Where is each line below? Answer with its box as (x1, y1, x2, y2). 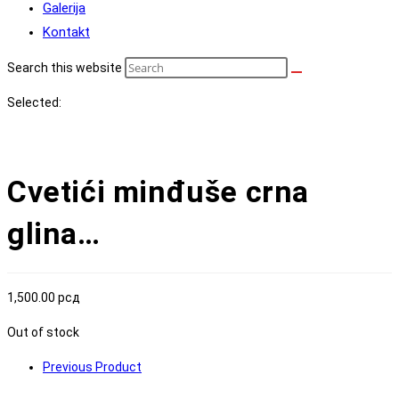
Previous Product (43, 360, 142, 374)
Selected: (7, 95, 61, 110)
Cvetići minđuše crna (7, 174, 310, 209)
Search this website (7, 61, 125, 75)
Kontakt (43, 24, 90, 40)
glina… (7, 216, 101, 251)
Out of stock (7, 325, 79, 339)
